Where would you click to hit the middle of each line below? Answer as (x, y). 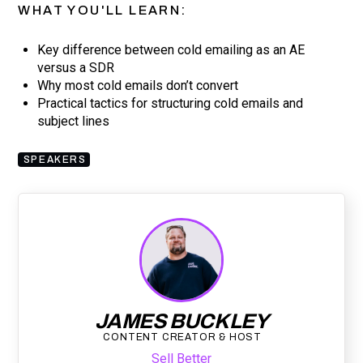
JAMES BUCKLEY (181, 321)
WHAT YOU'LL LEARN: (102, 10)
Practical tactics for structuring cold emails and (171, 103)
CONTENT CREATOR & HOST (182, 337)
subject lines (74, 121)
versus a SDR (76, 67)
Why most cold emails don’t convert (138, 85)
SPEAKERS (55, 159)
